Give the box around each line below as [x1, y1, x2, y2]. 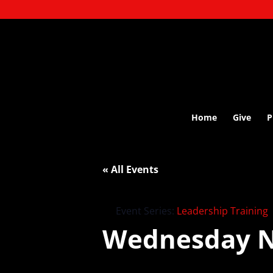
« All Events [102, 163, 158, 176]
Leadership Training [177, 204, 268, 218]
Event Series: [116, 204, 177, 218]
